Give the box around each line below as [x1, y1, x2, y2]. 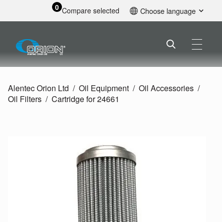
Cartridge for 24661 [52, 93, 119, 105]
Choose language [140, 5, 196, 16]
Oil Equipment [79, 82, 129, 94]
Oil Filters [8, 93, 42, 105]
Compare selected [61, 5, 119, 16]
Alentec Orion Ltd [8, 82, 69, 94]
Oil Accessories [139, 82, 194, 94]
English [142, 21, 165, 31]
